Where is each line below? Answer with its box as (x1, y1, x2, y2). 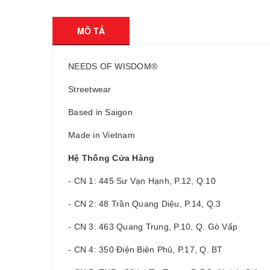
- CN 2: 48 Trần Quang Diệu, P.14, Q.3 (68, 199, 221, 209)
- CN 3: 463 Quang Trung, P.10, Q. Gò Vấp (68, 222, 237, 231)
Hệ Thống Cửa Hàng (68, 153, 155, 163)
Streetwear (68, 84, 111, 94)
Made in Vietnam (68, 130, 135, 140)
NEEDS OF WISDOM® (68, 61, 157, 71)
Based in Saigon (68, 107, 133, 117)
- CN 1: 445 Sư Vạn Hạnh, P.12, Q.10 (68, 176, 218, 186)
